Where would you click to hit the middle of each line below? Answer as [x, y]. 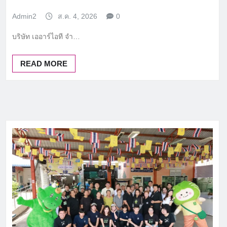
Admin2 [24, 16]
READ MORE [44, 64]
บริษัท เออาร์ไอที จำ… [46, 37]
